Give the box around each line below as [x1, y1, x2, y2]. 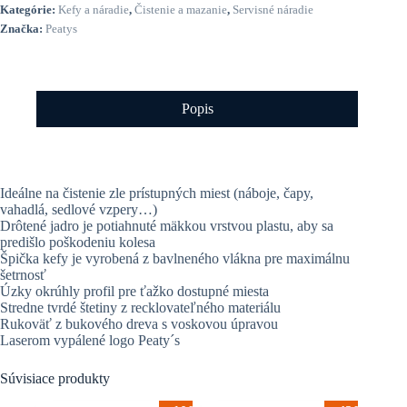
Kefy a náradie [58, 2, 129, 16]
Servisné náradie [233, 2, 313, 16]
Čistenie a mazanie [134, 2, 227, 16]
